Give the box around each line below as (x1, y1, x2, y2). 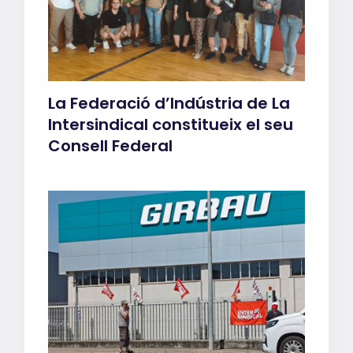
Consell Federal (48, 134, 173, 157)
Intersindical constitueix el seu (48, 113, 294, 136)
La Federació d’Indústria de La (48, 91, 291, 114)
